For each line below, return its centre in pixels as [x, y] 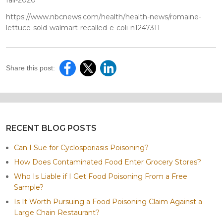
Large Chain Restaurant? [57, 212]
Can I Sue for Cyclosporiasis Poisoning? [81, 147]
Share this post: [30, 68]
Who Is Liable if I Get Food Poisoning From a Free [101, 176]
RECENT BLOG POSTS [51, 128]
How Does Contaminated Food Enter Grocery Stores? [108, 162]
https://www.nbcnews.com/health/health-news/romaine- [104, 17]
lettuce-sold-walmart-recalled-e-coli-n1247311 [83, 28]
